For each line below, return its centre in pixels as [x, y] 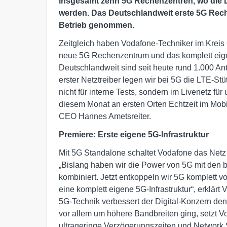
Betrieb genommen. [97, 25]
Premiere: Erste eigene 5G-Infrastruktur [134, 135]
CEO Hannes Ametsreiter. [105, 117]
